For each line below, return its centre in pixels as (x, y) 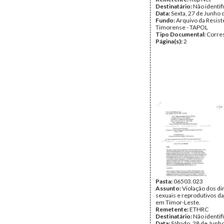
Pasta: (164, 181)
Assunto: (169, 188)
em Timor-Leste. (178, 202)
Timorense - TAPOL (182, 27)
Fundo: (166, 20)
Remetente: (172, 209)
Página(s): (169, 41)
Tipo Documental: (181, 34)
